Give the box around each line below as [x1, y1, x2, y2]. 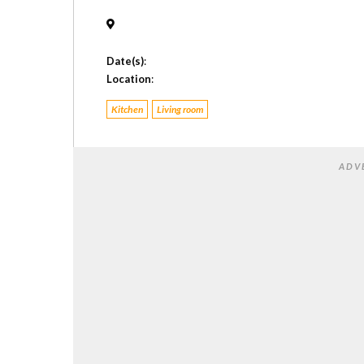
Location [106, 72, 152, 86]
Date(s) [106, 54, 145, 68]
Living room [157, 103, 204, 116]
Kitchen [111, 103, 144, 116]
